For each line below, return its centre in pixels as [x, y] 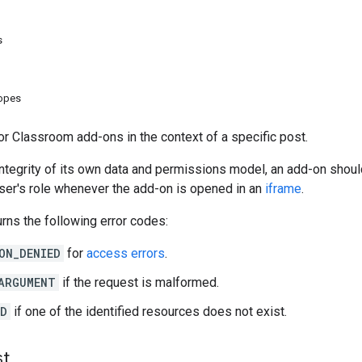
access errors [126, 253]
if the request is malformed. [139, 282]
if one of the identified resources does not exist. [149, 311]
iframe [283, 188]
